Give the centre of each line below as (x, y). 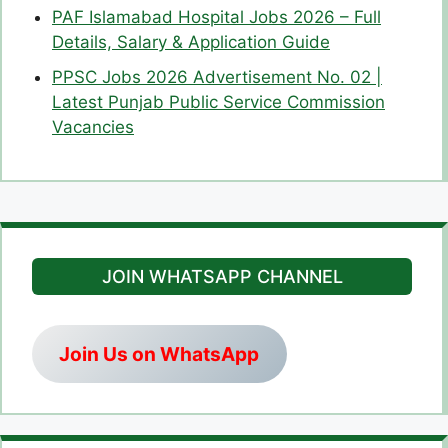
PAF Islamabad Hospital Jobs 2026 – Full (216, 17)
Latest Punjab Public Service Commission (218, 102)
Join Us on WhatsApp (159, 353)
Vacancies (93, 127)
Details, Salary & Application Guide (191, 42)
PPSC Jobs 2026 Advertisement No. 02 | (217, 77)
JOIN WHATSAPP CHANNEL (222, 277)
